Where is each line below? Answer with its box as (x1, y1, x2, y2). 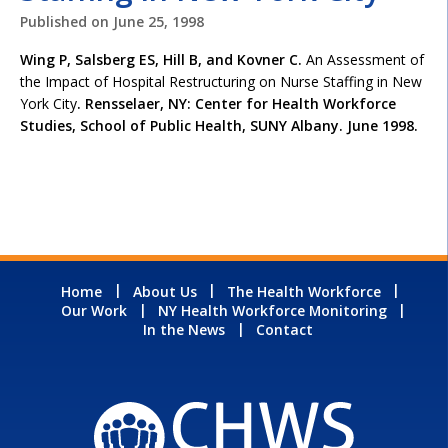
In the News (143, 320, 226, 340)
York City (20, 94, 77, 114)
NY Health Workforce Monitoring (157, 300, 387, 320)
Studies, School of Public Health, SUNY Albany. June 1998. (20, 116, 418, 136)
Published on (20, 12, 113, 32)
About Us (132, 281, 197, 301)
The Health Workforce (227, 281, 382, 301)
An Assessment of (306, 50, 424, 70)
